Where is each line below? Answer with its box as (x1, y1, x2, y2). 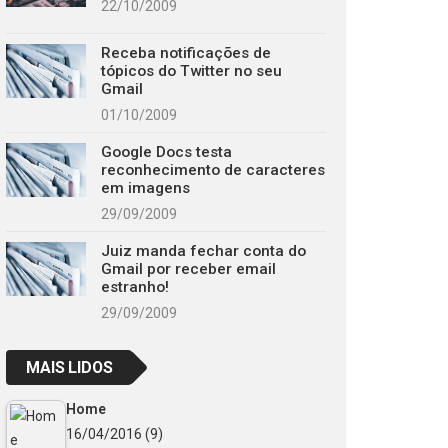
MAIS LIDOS (26, 358, 113, 378)
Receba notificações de (101, 44, 271, 63)
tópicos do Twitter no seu (101, 62, 282, 81)
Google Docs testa (101, 143, 232, 162)
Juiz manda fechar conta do (101, 242, 306, 261)
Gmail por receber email (101, 260, 276, 279)
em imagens (101, 179, 190, 198)
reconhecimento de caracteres (101, 161, 325, 180)
